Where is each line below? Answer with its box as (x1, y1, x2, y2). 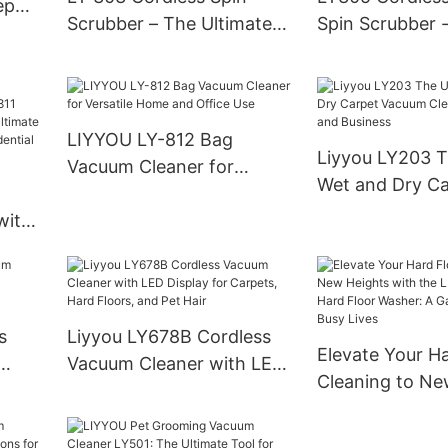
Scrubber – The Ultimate (66, 13, 272, 35)
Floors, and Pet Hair (66, 407, 234, 429)
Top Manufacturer (66, 67, 220, 89)
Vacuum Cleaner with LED (66, 353, 285, 375)
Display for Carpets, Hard (66, 380, 281, 402)
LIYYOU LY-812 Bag (66, 129, 233, 151)
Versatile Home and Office (66, 183, 288, 205)
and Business (316, 228, 428, 250)
